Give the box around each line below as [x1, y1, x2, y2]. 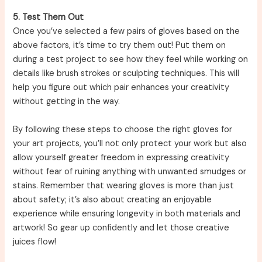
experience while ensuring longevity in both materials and [13, 208, 241, 219]
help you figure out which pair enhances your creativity [13, 82, 230, 94]
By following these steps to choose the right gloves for [13, 123, 233, 135]
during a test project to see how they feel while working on [13, 54, 249, 65]
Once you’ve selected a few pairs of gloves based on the [13, 26, 240, 37]
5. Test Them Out [13, 12, 84, 23]
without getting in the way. [13, 96, 120, 108]
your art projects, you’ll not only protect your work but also [13, 137, 247, 149]
